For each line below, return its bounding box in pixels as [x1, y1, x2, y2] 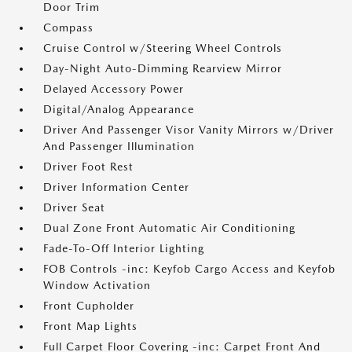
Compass [43, 21, 93, 34]
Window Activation [43, 279, 151, 291]
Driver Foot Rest [43, 160, 134, 173]
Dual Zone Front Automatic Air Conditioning [43, 222, 295, 234]
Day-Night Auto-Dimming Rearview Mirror [43, 62, 282, 75]
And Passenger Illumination [43, 140, 195, 152]
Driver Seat [43, 201, 105, 214]
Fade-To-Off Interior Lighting [43, 242, 204, 255]
